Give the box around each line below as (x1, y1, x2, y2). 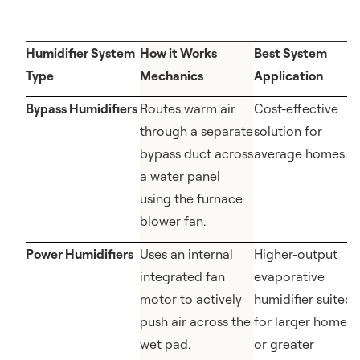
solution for (254, 123, 322, 139)
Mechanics (140, 67, 203, 84)
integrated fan (140, 268, 225, 284)
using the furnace (140, 190, 243, 207)
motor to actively (140, 291, 242, 307)
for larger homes (254, 313, 353, 329)
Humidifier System (26, 45, 135, 61)
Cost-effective (254, 100, 338, 117)
